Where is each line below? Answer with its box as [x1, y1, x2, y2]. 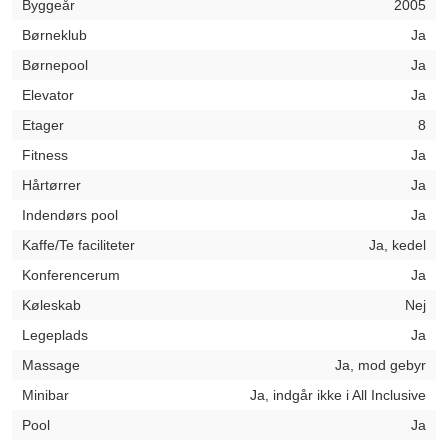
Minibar [22, 387, 69, 403]
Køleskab [22, 297, 81, 313]
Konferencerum [22, 267, 120, 283]
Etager [22, 117, 64, 133]
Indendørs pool [22, 207, 118, 223]
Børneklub [22, 27, 87, 43]
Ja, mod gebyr [335, 357, 426, 373]
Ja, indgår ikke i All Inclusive [250, 387, 426, 403]
